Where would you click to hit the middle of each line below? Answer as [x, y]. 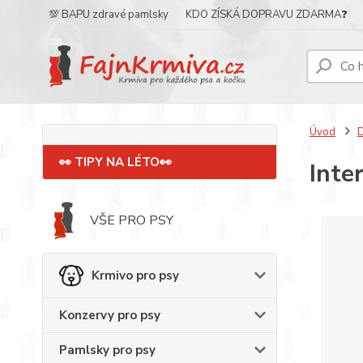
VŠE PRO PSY [132, 220]
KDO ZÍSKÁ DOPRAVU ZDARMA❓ [267, 15]
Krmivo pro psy [135, 275]
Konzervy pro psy [110, 315]
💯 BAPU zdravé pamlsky [109, 15]
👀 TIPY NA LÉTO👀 [115, 162]
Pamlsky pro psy [107, 350]
